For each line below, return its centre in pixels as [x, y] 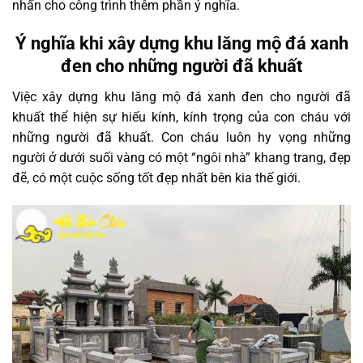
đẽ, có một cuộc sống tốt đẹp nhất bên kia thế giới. [158, 178]
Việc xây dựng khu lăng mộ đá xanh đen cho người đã [181, 97]
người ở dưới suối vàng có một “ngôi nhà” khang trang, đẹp [181, 158]
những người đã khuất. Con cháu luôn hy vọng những [181, 138]
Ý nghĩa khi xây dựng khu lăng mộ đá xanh [181, 44]
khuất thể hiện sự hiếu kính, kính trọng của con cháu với [181, 117]
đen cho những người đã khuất [181, 66]
